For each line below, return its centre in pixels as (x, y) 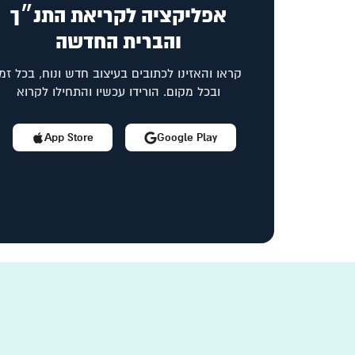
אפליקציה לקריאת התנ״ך (119, 16)
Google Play (187, 138)
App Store (69, 138)
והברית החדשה (119, 42)
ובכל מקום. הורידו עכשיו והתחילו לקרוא (119, 92)
